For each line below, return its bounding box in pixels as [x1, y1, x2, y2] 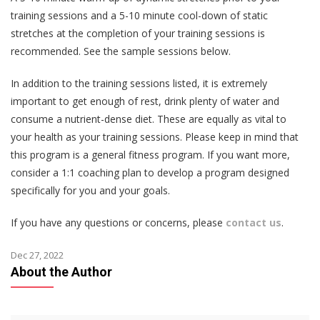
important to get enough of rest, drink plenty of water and [11, 94, 279, 109]
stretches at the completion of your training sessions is [11, 26, 265, 41]
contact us [226, 216, 281, 230]
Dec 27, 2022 [11, 249, 64, 262]
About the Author [11, 264, 112, 280]
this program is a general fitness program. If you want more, [11, 148, 290, 162]
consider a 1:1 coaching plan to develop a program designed [11, 166, 289, 180]
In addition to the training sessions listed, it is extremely [11, 76, 267, 91]
